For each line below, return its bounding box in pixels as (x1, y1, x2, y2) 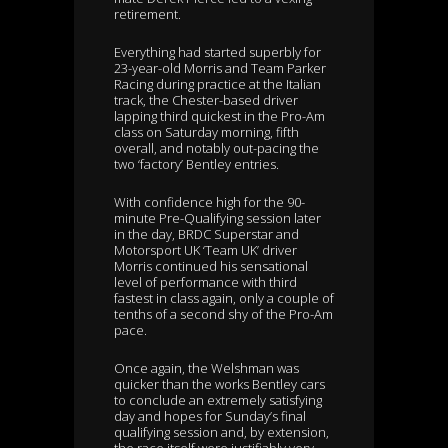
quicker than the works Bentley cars (114, 375, 325, 394)
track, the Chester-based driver (114, 91, 298, 110)
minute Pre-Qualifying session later (114, 209, 321, 228)
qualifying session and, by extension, (114, 423, 329, 442)
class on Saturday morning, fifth (114, 123, 299, 142)
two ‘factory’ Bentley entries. (114, 155, 279, 174)
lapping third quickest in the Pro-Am (114, 107, 325, 126)
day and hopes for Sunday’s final (114, 407, 306, 426)
